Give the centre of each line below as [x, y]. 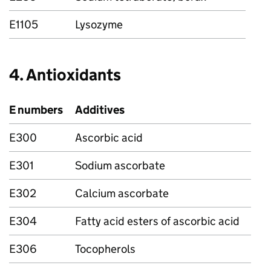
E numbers [36, 110]
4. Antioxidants [65, 75]
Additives [100, 110]
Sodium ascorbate [120, 165]
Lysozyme [99, 24]
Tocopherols [105, 249]
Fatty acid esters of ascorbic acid [157, 221]
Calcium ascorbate [122, 193]
